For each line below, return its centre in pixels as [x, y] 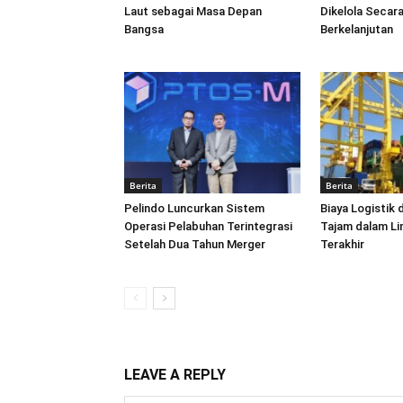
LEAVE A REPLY [175, 374]
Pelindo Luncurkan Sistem [194, 208]
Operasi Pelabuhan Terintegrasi [208, 226]
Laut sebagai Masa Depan [193, 11]
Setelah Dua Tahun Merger [195, 244]
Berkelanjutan [357, 29]
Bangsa [144, 29]
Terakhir [342, 244]
